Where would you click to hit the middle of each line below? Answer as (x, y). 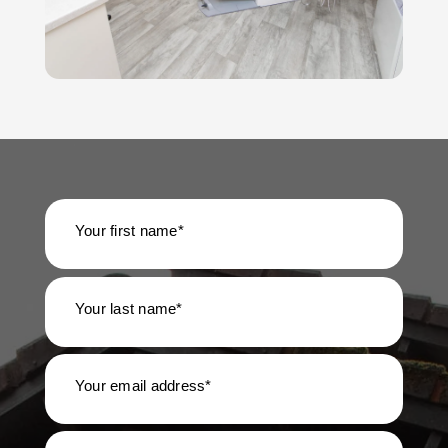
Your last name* (128, 308)
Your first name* (129, 231)
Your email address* (143, 385)
